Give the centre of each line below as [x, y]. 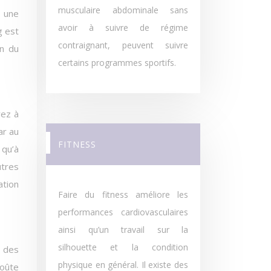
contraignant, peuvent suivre [123, 45]
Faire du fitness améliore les [123, 194]
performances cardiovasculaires [123, 212]
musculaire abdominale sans [123, 10]
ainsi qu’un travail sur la [123, 230]
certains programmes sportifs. [117, 63]
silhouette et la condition [123, 247]
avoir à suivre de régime [123, 28]
